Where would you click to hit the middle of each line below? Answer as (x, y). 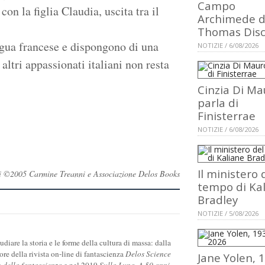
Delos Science (148, 253)
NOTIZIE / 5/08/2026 (228, 214)
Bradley (218, 200)
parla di (218, 103)
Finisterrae (227, 116)
